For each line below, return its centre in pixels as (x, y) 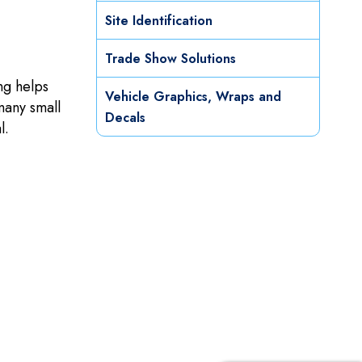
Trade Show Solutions (170, 59)
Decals (125, 118)
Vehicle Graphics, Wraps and (193, 97)
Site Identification (159, 21)
